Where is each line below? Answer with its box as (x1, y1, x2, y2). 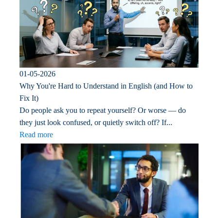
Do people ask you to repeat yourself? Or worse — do (19, 106, 186, 114)
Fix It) (19, 93, 38, 102)
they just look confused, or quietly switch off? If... (19, 118, 172, 127)
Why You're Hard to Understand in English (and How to (19, 81, 193, 90)
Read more (19, 130, 53, 139)
